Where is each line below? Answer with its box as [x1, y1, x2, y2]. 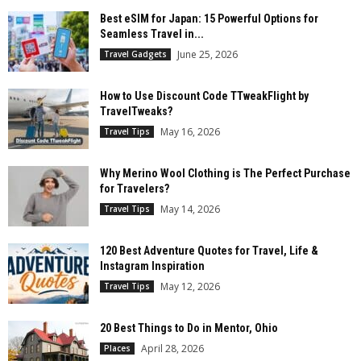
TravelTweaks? [100, 105, 172, 118]
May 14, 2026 [160, 202, 220, 217]
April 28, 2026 [141, 342, 204, 356]
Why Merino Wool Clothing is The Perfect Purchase [100, 167, 351, 180]
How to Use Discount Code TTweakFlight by [100, 89, 309, 103]
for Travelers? [100, 182, 169, 196]
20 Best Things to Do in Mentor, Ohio [100, 322, 278, 335]
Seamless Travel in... [100, 27, 204, 41]
